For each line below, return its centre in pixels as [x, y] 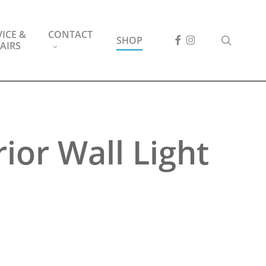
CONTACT [70, 34]
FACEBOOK [194, 39]
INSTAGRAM [213, 39]
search [248, 40]
